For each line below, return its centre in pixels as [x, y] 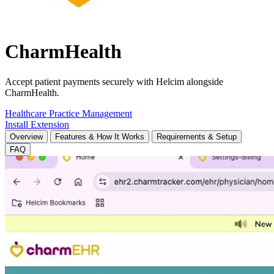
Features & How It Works [100, 136]
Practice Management [91, 113]
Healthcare [27, 113]
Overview [26, 136]
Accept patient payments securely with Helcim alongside [114, 81]
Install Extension [37, 124]
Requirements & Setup [197, 136]
